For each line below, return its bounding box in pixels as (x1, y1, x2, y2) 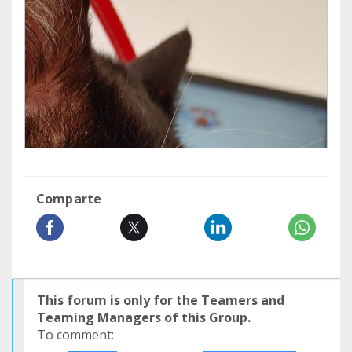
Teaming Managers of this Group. (37, 309, 251, 326)
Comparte (36, 190, 102, 207)
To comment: (37, 326, 114, 343)
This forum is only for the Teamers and (37, 291, 284, 309)
